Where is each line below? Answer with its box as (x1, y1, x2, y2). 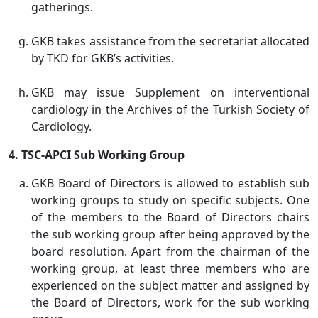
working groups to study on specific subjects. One (31, 192, 309, 208)
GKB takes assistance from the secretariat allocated (31, 33, 309, 49)
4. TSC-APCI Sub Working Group (9, 147, 185, 163)
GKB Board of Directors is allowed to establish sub (31, 175, 309, 191)
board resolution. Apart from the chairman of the (31, 243, 309, 259)
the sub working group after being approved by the (31, 226, 309, 242)
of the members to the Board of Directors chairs (31, 209, 309, 225)
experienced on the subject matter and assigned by (31, 278, 309, 293)
